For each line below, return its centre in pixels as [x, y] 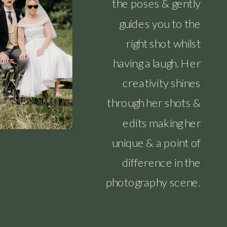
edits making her [162, 122]
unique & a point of [157, 142]
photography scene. [153, 182]
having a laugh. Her [157, 63]
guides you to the [160, 23]
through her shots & [154, 102]
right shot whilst [164, 43]
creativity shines [162, 83]
